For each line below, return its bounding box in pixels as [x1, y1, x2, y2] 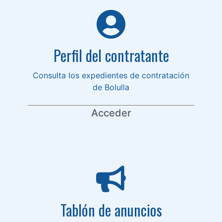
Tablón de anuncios [60, 198, 162, 221]
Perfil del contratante [53, 44, 169, 66]
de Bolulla [93, 82, 129, 92]
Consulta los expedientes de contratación [33, 70, 189, 80]
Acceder [91, 107, 131, 119]
